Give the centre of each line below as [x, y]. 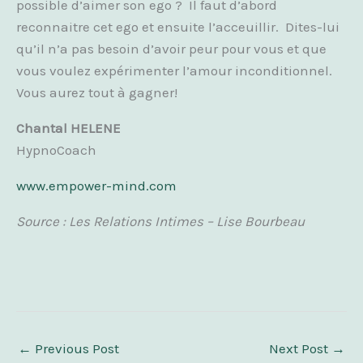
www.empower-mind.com [96, 186]
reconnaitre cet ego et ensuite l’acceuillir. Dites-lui [178, 27]
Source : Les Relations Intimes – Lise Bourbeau [160, 221]
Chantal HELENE [68, 128]
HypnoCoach [56, 150]
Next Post [300, 348]
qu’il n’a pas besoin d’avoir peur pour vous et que [171, 49]
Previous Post [75, 348]
